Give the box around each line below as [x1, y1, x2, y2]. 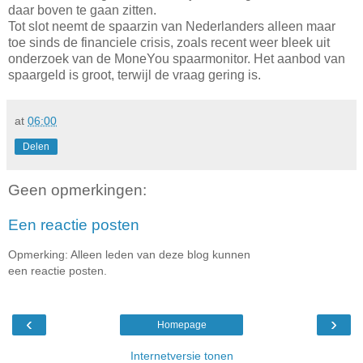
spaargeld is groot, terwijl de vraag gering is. [8, 67, 261, 82]
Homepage [156, 319, 207, 331]
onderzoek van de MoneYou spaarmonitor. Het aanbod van [8, 51, 345, 66]
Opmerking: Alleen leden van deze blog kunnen [8, 247, 250, 261]
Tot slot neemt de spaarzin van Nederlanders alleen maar [8, 19, 335, 33]
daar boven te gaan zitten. [8, 2, 156, 17]
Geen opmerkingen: [8, 181, 147, 199]
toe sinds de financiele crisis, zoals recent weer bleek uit [8, 35, 330, 49]
